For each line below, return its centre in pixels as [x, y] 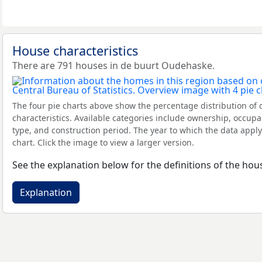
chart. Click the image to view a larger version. [103, 142]
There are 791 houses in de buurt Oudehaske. [113, 65]
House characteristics [75, 51]
